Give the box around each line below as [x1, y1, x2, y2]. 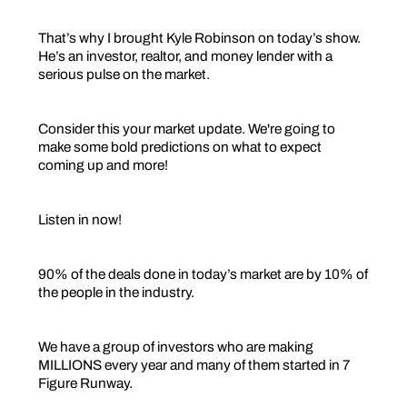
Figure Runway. [38, 374, 133, 391]
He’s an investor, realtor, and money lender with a [38, 47, 333, 64]
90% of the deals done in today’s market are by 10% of [38, 265, 368, 282]
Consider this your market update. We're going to [38, 120, 335, 136]
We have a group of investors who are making [38, 338, 313, 354]
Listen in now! [38, 211, 122, 227]
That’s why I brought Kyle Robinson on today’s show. [38, 29, 361, 45]
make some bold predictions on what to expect [38, 138, 322, 154]
